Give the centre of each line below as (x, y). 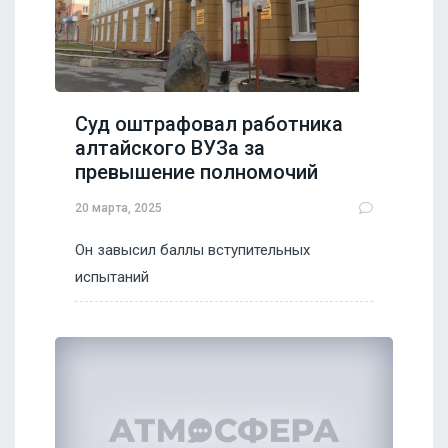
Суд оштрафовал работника (209, 124)
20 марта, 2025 (118, 207)
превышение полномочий (196, 172)
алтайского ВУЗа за (170, 148)
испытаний (114, 277)
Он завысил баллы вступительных (192, 250)
